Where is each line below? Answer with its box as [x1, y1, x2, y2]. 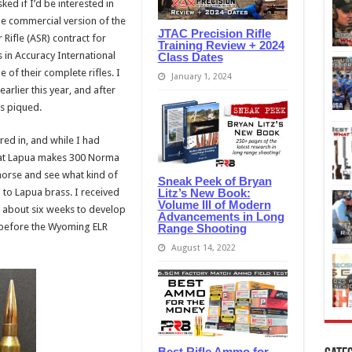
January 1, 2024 [170, 71, 232, 82]
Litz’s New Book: [157, 185, 251, 200]
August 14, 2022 [170, 242, 236, 253]
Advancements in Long [157, 209, 284, 223]
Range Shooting [157, 221, 247, 235]
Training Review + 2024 [157, 38, 284, 52]
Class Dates [157, 49, 223, 64]
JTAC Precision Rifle [157, 26, 271, 40]
